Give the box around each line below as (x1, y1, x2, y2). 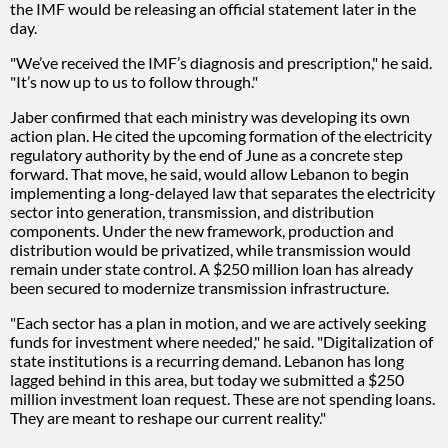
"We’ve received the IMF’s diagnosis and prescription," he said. (10, 52, 432, 72)
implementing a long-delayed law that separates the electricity (10, 182, 435, 202)
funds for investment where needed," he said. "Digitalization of (10, 331, 433, 351)
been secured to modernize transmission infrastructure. (10, 277, 389, 297)
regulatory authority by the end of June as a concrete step (10, 144, 403, 164)
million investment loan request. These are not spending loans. (10, 388, 435, 408)
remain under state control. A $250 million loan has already (10, 258, 413, 278)
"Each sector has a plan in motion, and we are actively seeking (10, 312, 426, 332)
